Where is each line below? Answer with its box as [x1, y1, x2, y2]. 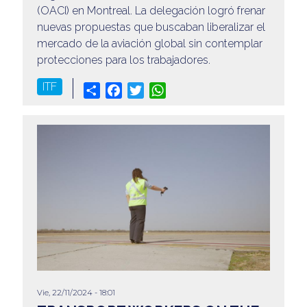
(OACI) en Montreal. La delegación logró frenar [36, 3, 265, 17]
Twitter [143, 82, 177, 96]
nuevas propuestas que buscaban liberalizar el [36, 20, 265, 34]
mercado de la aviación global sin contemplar [36, 36, 262, 50]
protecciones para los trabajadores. [36, 53, 210, 66]
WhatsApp [165, 82, 219, 96]
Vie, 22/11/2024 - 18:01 [36, 288, 115, 298]
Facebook [121, 82, 171, 96]
